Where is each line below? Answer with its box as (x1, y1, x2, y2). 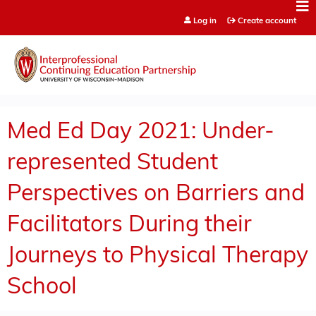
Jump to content (116, 3, 200, 14)
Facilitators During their (7, 214, 252, 237)
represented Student (7, 152, 218, 175)
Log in (193, 17, 217, 25)
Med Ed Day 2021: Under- (7, 121, 274, 144)
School (7, 276, 77, 299)
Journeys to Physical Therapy (7, 245, 308, 268)
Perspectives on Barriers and (7, 183, 305, 206)
